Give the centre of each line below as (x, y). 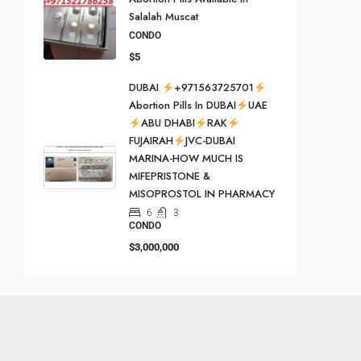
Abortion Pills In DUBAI (183, 106)
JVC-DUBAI (210, 141)
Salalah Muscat (164, 17)
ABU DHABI (168, 123)
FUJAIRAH (151, 141)
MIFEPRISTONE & (170, 176)
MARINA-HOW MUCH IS (186, 159)
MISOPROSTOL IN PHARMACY (202, 194)
